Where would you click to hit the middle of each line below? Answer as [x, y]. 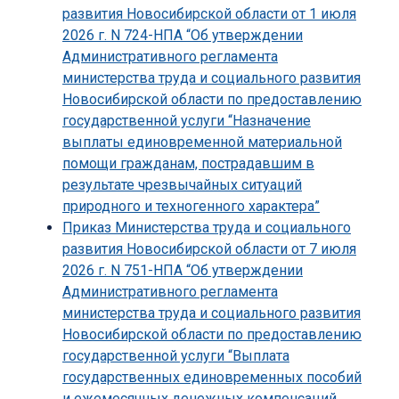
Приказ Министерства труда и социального [207, 228]
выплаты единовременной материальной [202, 142]
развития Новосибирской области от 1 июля [209, 14]
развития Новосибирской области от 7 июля [209, 249]
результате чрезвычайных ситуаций [182, 185]
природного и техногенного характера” [191, 207]
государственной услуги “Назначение [187, 121]
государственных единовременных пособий [212, 378]
